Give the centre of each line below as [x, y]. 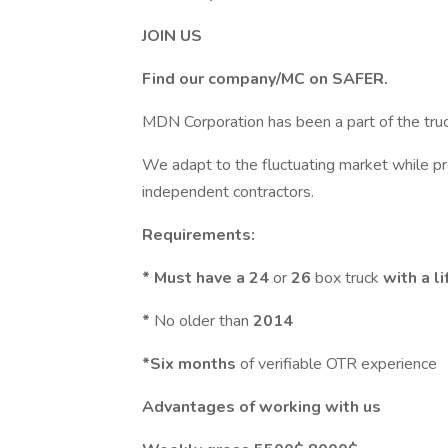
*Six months [191, 364]
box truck [349, 278]
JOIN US [172, 36]
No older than [203, 321]
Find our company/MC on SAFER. [265, 79]
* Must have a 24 [207, 278]
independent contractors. [228, 192]
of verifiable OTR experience [338, 364]
